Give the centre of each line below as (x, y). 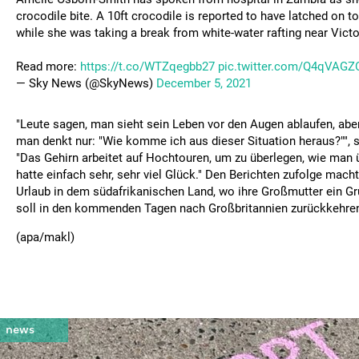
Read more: (48, 67)
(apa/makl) (45, 237)
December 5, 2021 (204, 83)
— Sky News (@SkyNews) (86, 83)
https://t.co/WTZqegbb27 (147, 67)
